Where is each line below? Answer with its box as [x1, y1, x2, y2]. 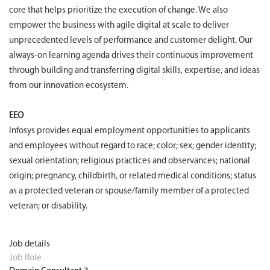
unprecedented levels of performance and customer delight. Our [9, 36, 253, 45]
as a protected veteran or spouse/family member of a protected [9, 187, 249, 196]
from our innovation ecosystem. [9, 81, 128, 90]
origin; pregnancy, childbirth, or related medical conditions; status [9, 172, 256, 181]
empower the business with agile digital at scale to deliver [9, 21, 229, 30]
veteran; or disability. [9, 202, 87, 211]
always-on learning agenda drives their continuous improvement [9, 51, 253, 60]
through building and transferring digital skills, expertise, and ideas [9, 66, 260, 75]
